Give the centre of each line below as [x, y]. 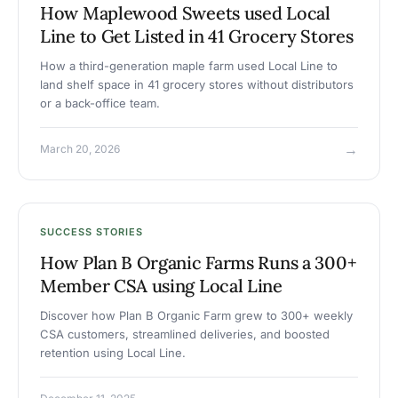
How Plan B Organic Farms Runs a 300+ [199, 263]
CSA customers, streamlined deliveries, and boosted [185, 334]
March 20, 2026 [80, 149]
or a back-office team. [100, 103]
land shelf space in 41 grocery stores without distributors [197, 85]
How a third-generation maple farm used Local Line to [189, 66]
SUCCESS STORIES [92, 232]
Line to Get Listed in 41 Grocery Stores [197, 36]
